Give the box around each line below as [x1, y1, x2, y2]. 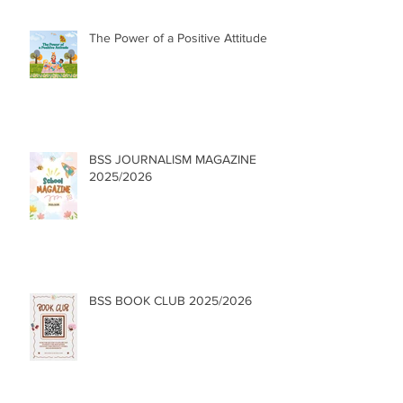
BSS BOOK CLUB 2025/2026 [89, 293, 252, 308]
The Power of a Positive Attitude [89, 31, 267, 45]
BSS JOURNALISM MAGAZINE [89, 152, 256, 166]
